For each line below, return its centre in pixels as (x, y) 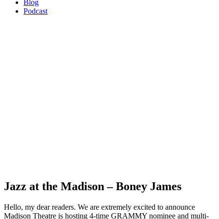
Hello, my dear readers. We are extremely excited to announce (99, 207)
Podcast (35, 11)
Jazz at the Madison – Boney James (93, 186)
